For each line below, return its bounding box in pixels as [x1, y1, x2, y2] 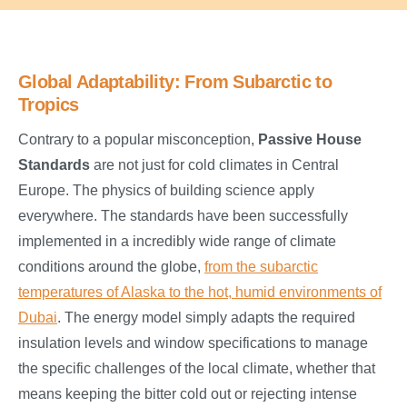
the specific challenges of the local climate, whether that [18, 360, 375, 376]
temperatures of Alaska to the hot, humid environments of [18, 283, 382, 300]
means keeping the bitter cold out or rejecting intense [18, 385, 357, 402]
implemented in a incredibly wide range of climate [18, 233, 336, 249]
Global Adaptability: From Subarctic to [18, 71, 333, 92]
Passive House [258, 131, 362, 147]
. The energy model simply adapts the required [57, 309, 355, 325]
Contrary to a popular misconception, [18, 131, 258, 147]
